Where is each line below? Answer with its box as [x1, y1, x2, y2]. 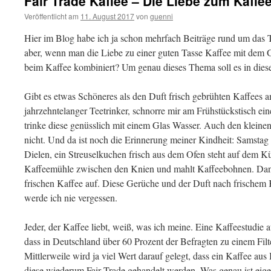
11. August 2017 [80, 11, 134, 21]
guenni [150, 11, 173, 21]
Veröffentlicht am [24, 11, 79, 21]
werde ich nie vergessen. [24, 191, 117, 204]
